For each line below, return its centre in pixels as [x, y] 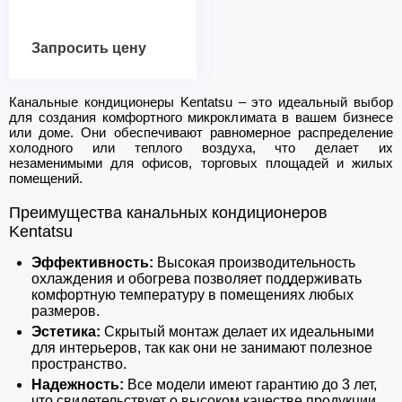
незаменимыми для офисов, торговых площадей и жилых [201, 162]
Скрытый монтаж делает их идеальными [237, 331]
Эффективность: [92, 262]
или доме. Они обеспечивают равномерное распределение [201, 132]
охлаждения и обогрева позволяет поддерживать [197, 278]
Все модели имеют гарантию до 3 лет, [250, 384]
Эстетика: [66, 331]
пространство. [79, 363]
